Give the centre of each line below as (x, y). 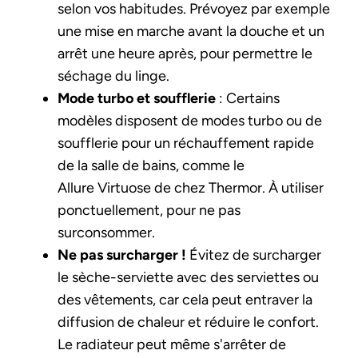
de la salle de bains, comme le (151, 165)
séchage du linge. (113, 76)
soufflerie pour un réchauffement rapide (186, 143)
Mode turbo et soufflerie (137, 98)
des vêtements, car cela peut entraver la (185, 299)
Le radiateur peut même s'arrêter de (172, 344)
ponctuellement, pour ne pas (149, 210)
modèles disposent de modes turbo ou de (190, 120)
